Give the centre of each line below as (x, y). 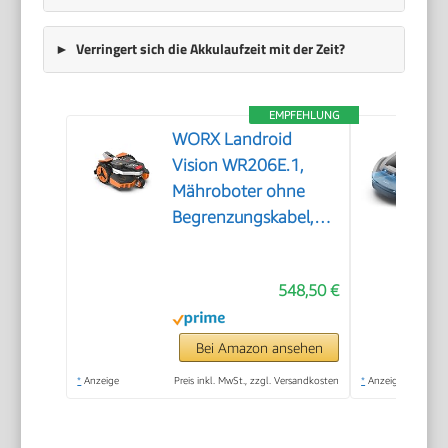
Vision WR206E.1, (238, 164)
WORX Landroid (232, 138)
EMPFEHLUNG (304, 114)
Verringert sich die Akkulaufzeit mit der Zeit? (210, 48)
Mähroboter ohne (239, 190)
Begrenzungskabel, (243, 216)
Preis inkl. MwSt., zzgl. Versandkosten (257, 379)
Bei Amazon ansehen (259, 347)
